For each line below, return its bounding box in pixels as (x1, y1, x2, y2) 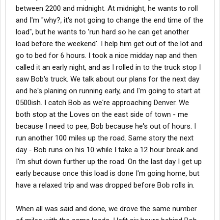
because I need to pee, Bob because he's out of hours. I (16, 122, 196, 131)
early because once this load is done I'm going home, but (16, 169, 199, 178)
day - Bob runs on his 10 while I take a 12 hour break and (16, 145, 198, 155)
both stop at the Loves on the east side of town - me (16, 110, 188, 119)
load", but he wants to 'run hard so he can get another (16, 27, 189, 37)
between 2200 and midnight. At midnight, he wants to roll (16, 4, 198, 13)
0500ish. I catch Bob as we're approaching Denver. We (16, 98, 189, 108)
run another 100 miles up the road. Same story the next (16, 134, 193, 143)
